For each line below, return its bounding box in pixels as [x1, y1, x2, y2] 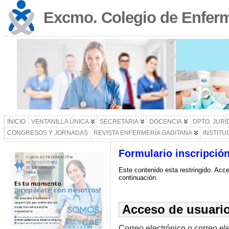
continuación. [118, 173, 158, 181]
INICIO [7, 118, 26, 125]
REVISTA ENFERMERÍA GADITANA [93, 129, 192, 136]
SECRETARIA [99, 118, 139, 125]
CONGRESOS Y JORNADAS [7, 129, 88, 136]
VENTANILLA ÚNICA [31, 118, 89, 125]
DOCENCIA [149, 118, 182, 125]
